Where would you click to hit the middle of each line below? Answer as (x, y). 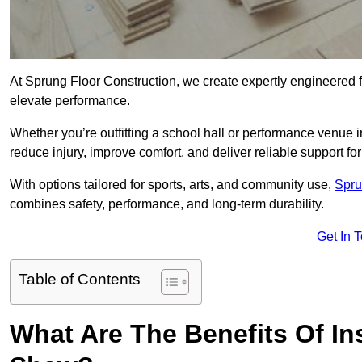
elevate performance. (70, 101)
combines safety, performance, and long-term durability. (167, 204)
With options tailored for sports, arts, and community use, (172, 185)
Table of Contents (80, 280)
